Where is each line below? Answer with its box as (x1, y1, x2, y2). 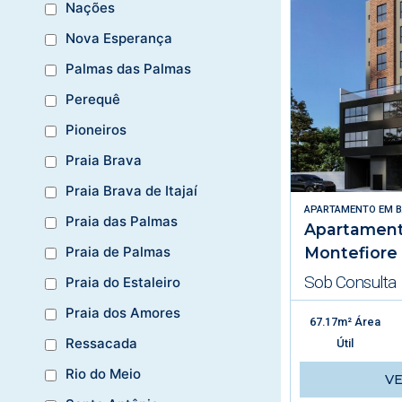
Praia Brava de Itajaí (66, 182, 197, 200)
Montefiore (303, 242, 398, 262)
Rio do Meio (66, 365, 141, 383)
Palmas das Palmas (66, 60, 191, 78)
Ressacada (66, 335, 137, 353)
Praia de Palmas (66, 243, 170, 261)
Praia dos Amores (66, 304, 180, 322)
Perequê (66, 91, 120, 109)
